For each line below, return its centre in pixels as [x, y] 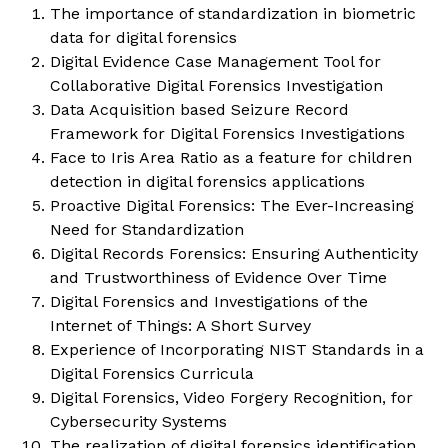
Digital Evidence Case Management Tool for [215, 62]
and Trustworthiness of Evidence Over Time [218, 278]
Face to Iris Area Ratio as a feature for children [231, 158]
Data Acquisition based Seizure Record [199, 110]
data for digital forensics [143, 38]
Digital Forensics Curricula [152, 374]
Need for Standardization [147, 230]
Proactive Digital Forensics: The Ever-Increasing [232, 206]
